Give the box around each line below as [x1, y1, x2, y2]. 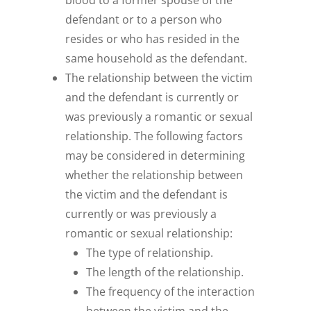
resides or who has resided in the [65, 31, 240, 47]
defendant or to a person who [65, 12, 223, 28]
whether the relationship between [65, 167, 244, 183]
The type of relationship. [86, 245, 214, 261]
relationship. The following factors [65, 128, 244, 144]
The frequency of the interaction [86, 284, 255, 300]
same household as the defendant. [65, 51, 248, 67]
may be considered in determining [65, 148, 246, 164]
